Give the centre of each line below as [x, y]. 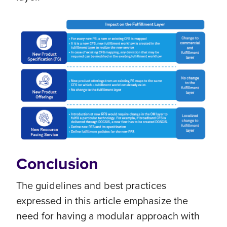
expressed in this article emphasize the [102, 201]
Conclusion [57, 164]
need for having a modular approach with [108, 216]
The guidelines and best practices [91, 185]
